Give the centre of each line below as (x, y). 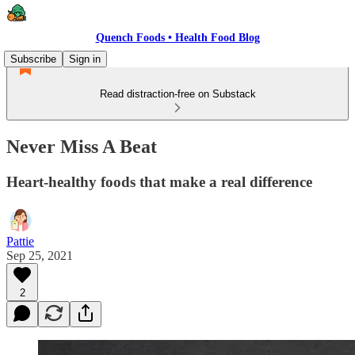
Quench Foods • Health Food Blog (177, 38)
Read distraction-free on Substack (177, 94)
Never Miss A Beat (82, 146)
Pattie (20, 241)
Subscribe (33, 59)
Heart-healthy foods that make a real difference (159, 181)
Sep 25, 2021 (40, 255)
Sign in (85, 59)
